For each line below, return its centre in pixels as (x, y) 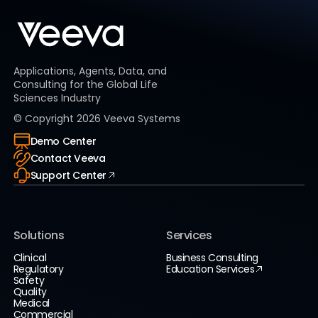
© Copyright (45, 118)
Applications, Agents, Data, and (90, 71)
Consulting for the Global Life (85, 84)
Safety (29, 280)
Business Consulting (213, 257)
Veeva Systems (140, 118)
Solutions (39, 235)
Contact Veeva (68, 158)
